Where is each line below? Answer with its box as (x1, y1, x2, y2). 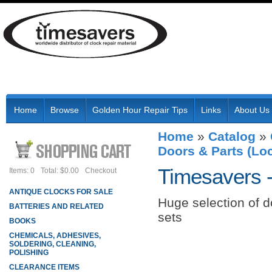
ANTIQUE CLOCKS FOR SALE (9, 188, 113, 196)
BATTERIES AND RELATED (9, 202, 104, 211)
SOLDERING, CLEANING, (9, 240, 96, 248)
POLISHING (9, 248, 49, 257)
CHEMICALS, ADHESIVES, (9, 231, 101, 240)
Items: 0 (9, 166, 35, 175)
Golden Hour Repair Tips (92, 105, 188, 115)
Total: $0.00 (41, 166, 79, 175)
